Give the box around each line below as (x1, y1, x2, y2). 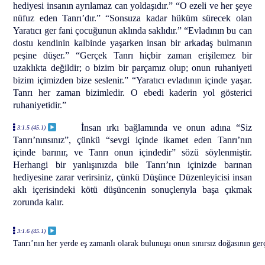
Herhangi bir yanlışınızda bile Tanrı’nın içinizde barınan (13, 159, 252, 170)
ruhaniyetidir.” (13, 99, 67, 110)
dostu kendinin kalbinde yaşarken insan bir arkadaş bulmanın (13, 37, 252, 48)
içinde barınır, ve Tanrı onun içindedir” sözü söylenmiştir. (13, 147, 252, 157)
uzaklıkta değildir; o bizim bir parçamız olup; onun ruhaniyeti (13, 62, 252, 73)
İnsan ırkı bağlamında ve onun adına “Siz (81, 122, 252, 132)
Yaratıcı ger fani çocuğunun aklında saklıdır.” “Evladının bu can (13, 25, 252, 35)
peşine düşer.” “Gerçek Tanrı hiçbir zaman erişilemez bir (13, 50, 252, 60)
